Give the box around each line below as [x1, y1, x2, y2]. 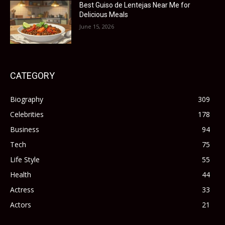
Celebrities [10, 109, 44, 120]
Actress [10, 185, 34, 195]
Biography [10, 94, 43, 104]
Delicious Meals [79, 11, 129, 19]
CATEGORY [10, 70, 55, 81]
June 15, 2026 [79, 23, 115, 31]
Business [10, 125, 39, 135]
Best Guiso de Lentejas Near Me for [79, 1, 191, 10]
